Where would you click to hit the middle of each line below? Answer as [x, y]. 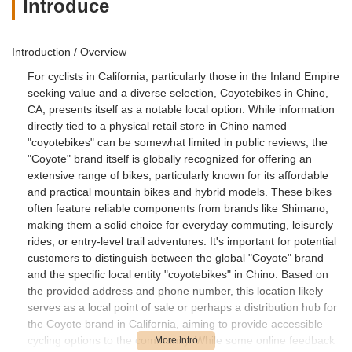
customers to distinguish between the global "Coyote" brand [176, 257]
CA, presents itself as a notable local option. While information [181, 109]
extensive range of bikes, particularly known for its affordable [178, 175]
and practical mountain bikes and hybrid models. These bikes [180, 191]
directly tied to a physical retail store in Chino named [157, 125]
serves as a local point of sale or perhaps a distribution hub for [182, 307]
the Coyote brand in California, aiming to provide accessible [175, 323]
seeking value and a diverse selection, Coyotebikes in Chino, [178, 92]
